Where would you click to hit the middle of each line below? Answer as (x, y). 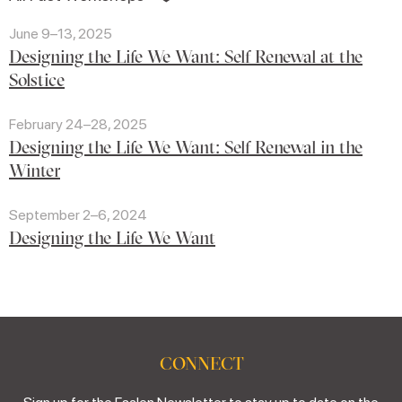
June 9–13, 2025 (61, 34)
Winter (35, 170)
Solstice (37, 80)
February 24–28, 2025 (78, 125)
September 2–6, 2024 (78, 215)
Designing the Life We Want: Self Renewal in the (186, 147)
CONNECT (201, 363)
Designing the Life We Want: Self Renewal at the (186, 57)
